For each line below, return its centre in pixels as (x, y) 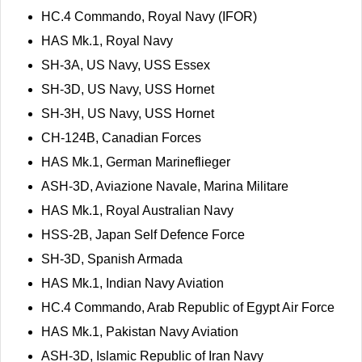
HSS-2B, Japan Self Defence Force (143, 234)
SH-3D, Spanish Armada (112, 259)
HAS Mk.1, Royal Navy (107, 40)
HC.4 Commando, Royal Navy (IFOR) (149, 16)
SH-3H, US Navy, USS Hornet (128, 113)
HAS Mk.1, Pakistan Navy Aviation (140, 331)
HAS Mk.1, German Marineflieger (136, 162)
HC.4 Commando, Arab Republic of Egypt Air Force (188, 307)
